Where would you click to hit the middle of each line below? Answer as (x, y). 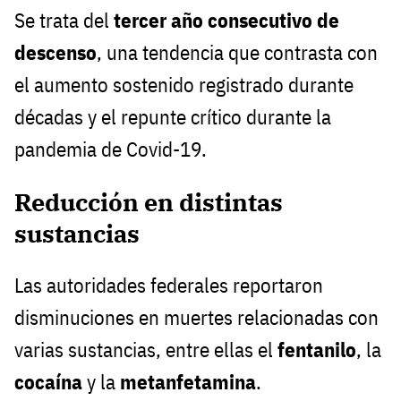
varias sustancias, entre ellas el (146, 350)
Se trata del (64, 21)
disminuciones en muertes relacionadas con (196, 318)
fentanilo (317, 350)
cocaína (48, 382)
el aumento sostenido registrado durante (184, 85)
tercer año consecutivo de (226, 21)
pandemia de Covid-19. (111, 149)
